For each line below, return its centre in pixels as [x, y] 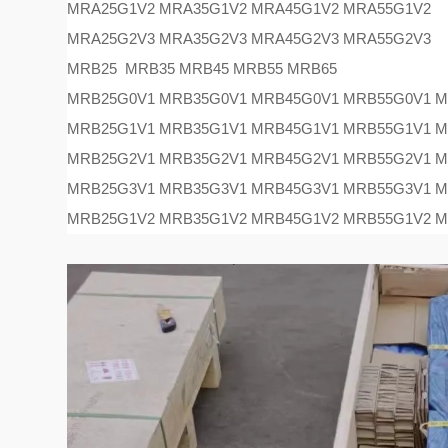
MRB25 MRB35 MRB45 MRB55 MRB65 [202, 68]
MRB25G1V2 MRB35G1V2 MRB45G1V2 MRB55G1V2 [249, 218]
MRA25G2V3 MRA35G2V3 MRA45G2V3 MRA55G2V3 [249, 38]
